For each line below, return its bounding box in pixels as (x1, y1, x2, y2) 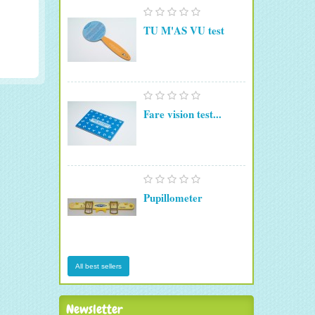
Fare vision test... (143, 106, 221, 122)
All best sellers (75, 262, 122, 270)
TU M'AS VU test (143, 22, 224, 39)
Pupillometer (143, 190, 202, 206)
